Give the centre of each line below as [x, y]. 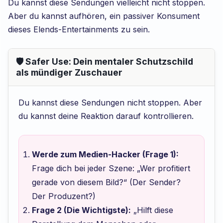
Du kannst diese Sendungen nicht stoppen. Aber [111, 103]
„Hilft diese [152, 210]
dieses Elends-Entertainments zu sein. [79, 30]
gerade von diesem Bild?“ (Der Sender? [106, 182]
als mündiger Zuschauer [69, 73]
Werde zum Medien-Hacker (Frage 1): [105, 155]
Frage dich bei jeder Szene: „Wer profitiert [111, 168]
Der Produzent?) [63, 196]
